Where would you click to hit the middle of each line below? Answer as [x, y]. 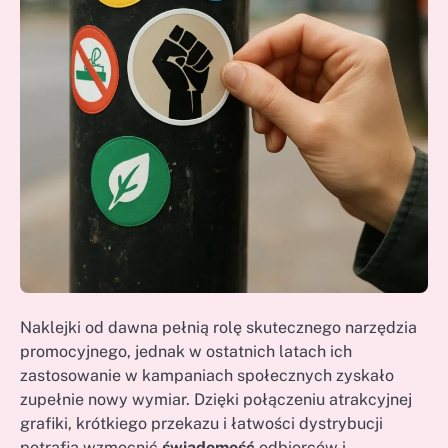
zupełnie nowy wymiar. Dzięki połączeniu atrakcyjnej [216, 400]
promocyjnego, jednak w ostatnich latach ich [186, 352]
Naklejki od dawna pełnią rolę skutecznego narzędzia [218, 328]
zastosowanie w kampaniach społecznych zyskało [207, 376]
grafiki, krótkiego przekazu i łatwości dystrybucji [201, 424]
